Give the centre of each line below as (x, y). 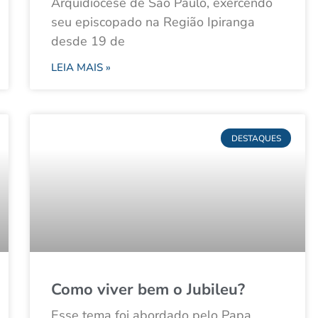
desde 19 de (88, 42)
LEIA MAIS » (81, 68)
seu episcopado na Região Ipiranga (153, 22)
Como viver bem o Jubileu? (148, 290)
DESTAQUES (256, 138)
